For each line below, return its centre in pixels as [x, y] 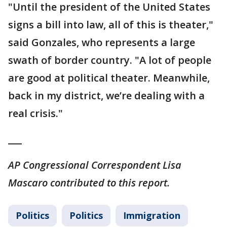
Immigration [152, 216]
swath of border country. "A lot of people [110, 60]
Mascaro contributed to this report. [89, 183]
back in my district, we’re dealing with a [106, 96]
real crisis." [35, 113]
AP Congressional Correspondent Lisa [95, 165]
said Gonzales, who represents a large [102, 43]
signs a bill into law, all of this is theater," [111, 25]
